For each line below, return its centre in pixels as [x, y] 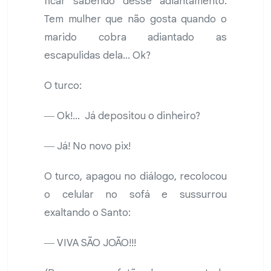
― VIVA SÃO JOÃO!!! [90, 243]
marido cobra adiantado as [135, 38]
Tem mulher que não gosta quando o [135, 19]
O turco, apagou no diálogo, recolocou [135, 177]
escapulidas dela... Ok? [99, 56]
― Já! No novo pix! [87, 146]
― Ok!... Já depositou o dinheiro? [122, 116]
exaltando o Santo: [87, 213]
